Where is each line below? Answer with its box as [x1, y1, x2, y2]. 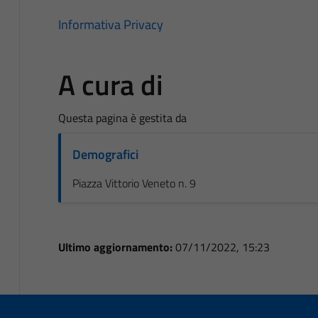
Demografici [72, 144, 138, 164]
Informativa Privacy [57, 14, 163, 34]
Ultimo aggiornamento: [57, 238, 175, 256]
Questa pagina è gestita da [57, 109, 187, 126]
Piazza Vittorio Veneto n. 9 [72, 174, 196, 192]
